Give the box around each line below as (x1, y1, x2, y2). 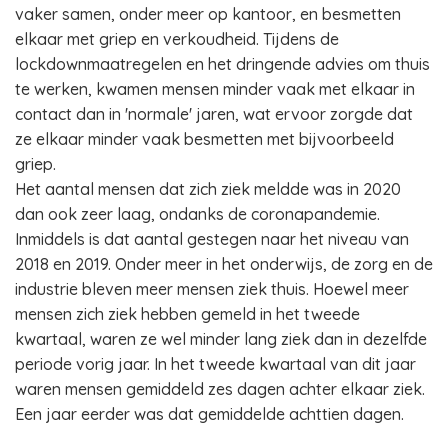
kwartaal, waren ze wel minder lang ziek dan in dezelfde (15, 329, 427, 349)
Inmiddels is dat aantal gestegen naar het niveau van (15, 229, 409, 249)
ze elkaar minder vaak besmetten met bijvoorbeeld (15, 129, 394, 149)
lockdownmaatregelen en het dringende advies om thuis (15, 54, 430, 74)
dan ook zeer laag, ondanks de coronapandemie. (15, 204, 380, 224)
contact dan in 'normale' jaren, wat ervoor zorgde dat (15, 104, 413, 124)
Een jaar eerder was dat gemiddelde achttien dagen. (15, 404, 404, 424)
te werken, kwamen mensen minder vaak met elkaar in (15, 79, 415, 99)
